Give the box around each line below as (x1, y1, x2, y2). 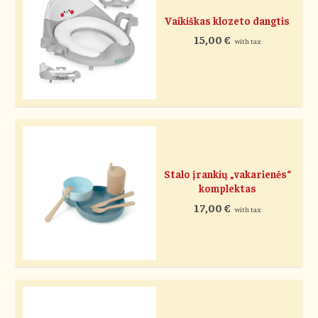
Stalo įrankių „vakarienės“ (163, 168, 291, 181)
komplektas (198, 182, 256, 195)
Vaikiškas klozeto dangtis (165, 14, 290, 28)
